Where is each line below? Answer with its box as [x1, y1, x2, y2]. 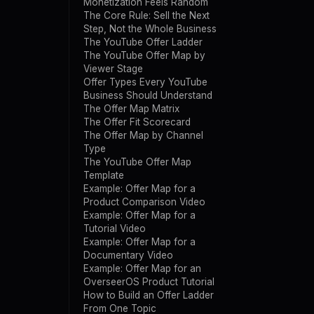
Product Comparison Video [83, 196, 205, 207]
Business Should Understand [83, 90, 212, 101]
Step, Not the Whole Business [83, 23, 217, 34]
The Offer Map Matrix [83, 103, 179, 114]
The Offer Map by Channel [83, 130, 203, 141]
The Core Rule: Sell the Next [83, 10, 210, 21]
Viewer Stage [83, 63, 143, 74]
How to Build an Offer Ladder [83, 289, 214, 301]
